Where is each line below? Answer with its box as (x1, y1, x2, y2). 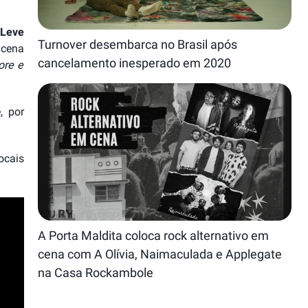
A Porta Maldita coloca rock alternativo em (38, 228, 269, 243)
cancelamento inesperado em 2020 (38, 56, 234, 70)
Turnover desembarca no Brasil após (38, 37, 238, 52)
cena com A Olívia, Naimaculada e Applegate (38, 247, 283, 261)
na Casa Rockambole (38, 265, 154, 280)
